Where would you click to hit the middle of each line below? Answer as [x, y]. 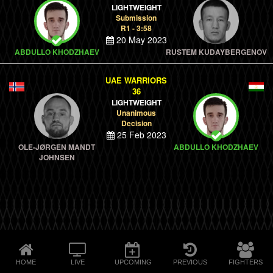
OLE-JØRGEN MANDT [57, 147]
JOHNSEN [57, 157]
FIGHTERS [245, 262]
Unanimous [136, 113]
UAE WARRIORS [136, 80]
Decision [136, 123]
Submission [136, 18]
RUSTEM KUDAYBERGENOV [216, 52]
